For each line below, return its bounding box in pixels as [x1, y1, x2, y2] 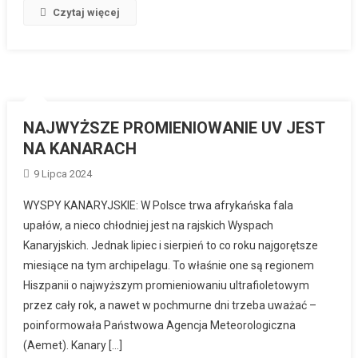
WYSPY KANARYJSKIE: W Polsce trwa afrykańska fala [23, 198, 294, 212]
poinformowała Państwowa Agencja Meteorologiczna [23, 318, 296, 332]
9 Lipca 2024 [34, 167, 93, 180]
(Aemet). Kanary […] [23, 338, 123, 352]
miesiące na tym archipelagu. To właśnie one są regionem [23, 258, 315, 272]
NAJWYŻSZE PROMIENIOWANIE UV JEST [23, 117, 325, 137]
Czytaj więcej [53, 6, 121, 18]
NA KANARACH [23, 138, 137, 158]
